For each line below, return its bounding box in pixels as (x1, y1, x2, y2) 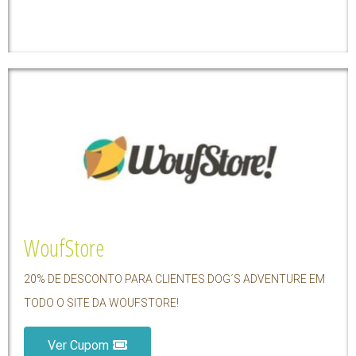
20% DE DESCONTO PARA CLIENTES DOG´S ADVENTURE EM (24, 272, 325, 285)
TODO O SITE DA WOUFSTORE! (24, 296, 179, 309)
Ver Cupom (48, 337, 109, 353)
